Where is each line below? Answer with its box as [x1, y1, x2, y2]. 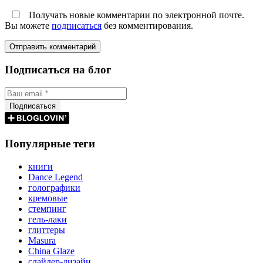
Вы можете [5, 20, 52, 31]
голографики [28, 182, 80, 193]
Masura [28, 235, 56, 245]
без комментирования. [102, 20, 193, 31]
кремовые [28, 193, 68, 203]
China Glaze [28, 245, 75, 256]
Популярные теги [5, 137, 95, 150]
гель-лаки [28, 214, 67, 224]
